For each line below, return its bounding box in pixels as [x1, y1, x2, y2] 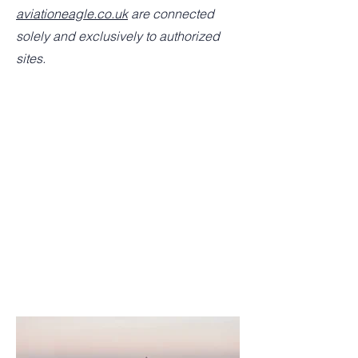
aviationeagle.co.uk [16, 5, 128, 22]
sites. [16, 50, 46, 66]
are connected [128, 5, 214, 22]
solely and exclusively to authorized [16, 27, 220, 44]
